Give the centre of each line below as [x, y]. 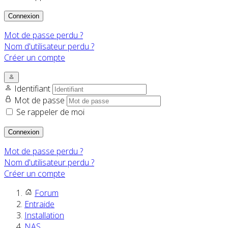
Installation [44, 216]
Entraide [39, 204]
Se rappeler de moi [50, 112]
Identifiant [33, 89]
